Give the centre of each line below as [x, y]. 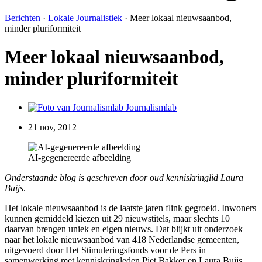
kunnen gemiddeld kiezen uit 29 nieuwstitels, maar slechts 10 [117, 218]
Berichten [23, 18]
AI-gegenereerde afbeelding [80, 157]
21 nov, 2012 [52, 127]
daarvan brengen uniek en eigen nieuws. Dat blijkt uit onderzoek [124, 229]
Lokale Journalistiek [85, 18]
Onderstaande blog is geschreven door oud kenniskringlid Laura [124, 177]
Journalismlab [151, 107]
